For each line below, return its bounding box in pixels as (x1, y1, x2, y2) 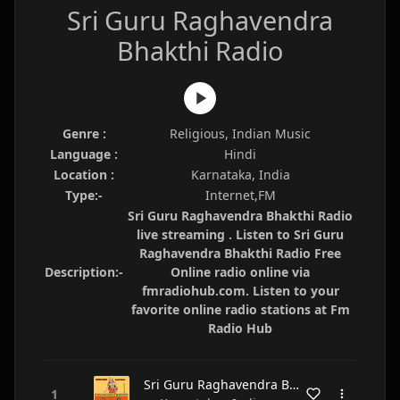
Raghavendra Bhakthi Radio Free (139, 245, 341, 262)
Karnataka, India (190, 166, 290, 183)
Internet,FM (204, 187, 276, 204)
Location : (54, 166, 114, 183)
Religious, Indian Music (170, 125, 311, 142)
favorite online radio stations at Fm (130, 301, 350, 318)
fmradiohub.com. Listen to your (141, 282, 339, 299)
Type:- (65, 187, 103, 204)
